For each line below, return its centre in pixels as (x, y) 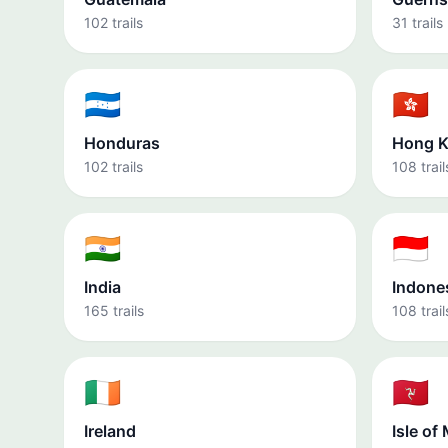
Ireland (110, 431)
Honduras (122, 143)
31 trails (417, 22)
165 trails (114, 310)
